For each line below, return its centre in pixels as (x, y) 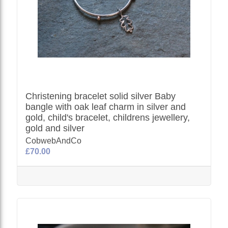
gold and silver (55, 128)
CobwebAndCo (54, 141)
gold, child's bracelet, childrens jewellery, (108, 118)
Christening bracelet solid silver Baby (101, 96)
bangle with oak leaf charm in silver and (106, 107)
